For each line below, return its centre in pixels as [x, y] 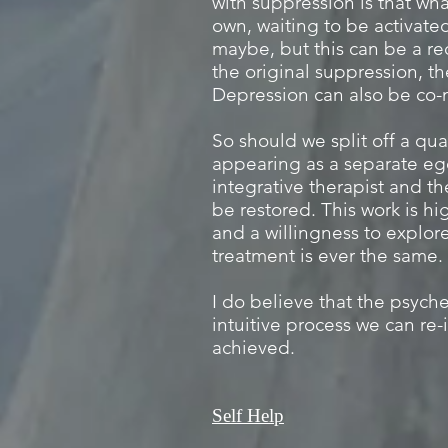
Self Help [248, 415]
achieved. [253, 347]
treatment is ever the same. [327, 255]
